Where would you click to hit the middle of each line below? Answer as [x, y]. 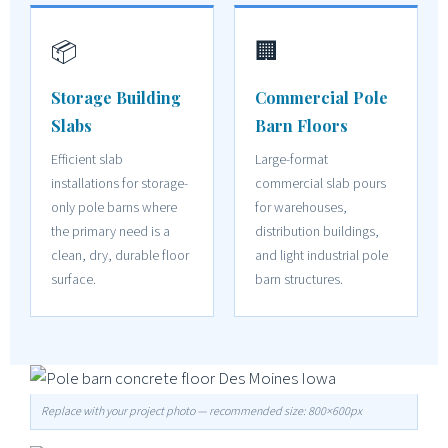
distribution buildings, [317, 231]
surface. [73, 279]
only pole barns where [114, 207]
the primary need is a [110, 231]
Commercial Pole [321, 97]
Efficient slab [87, 159]
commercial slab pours [320, 183]
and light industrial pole [321, 255]
